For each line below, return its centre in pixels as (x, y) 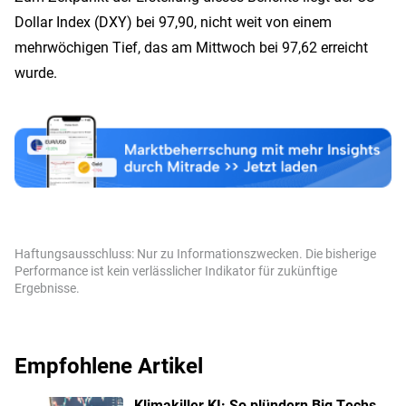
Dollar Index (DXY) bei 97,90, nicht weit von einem (173, 22)
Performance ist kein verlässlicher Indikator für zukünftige (176, 271)
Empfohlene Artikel (109, 366)
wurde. (36, 72)
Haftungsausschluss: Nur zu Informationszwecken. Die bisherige (195, 254)
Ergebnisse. (47, 288)
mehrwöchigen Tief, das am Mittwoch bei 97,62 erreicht (191, 47)
